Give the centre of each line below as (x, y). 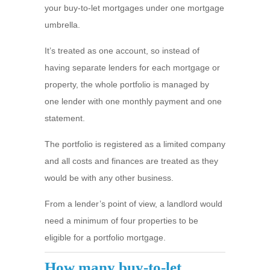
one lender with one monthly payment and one (133, 101)
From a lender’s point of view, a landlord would (133, 204)
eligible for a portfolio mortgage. (105, 237)
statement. (65, 118)
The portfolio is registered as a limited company (135, 144)
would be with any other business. (109, 178)
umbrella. (62, 25)
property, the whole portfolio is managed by (127, 84)
